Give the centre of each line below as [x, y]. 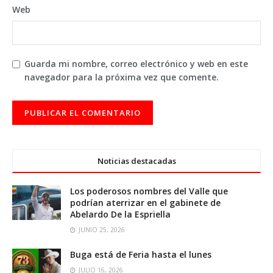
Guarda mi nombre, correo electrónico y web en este [136, 64]
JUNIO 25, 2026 [101, 230]
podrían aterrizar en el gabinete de [145, 203]
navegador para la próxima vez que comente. [122, 77]
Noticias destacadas [136, 161]
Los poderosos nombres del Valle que [149, 191]
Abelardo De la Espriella [120, 214]
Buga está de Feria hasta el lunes [141, 255]
